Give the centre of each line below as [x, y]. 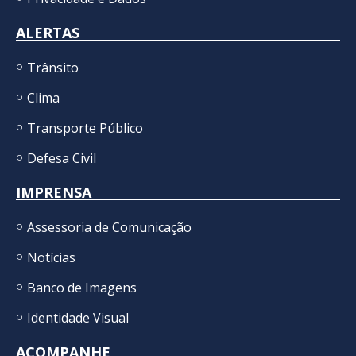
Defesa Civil [61, 158]
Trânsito [52, 67]
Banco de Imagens [81, 287]
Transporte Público [85, 128]
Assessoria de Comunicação [109, 227]
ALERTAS [48, 32]
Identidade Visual [77, 317]
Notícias [51, 257]
